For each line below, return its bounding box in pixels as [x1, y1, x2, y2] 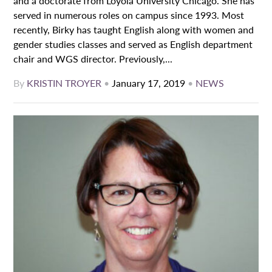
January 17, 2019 [112, 76, 186, 90]
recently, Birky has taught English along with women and [13, 22, 254, 37]
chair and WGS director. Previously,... [13, 52, 173, 66]
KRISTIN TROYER [27, 76, 102, 90]
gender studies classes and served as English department [13, 37, 253, 52]
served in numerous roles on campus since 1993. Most [13, 8, 245, 22]
